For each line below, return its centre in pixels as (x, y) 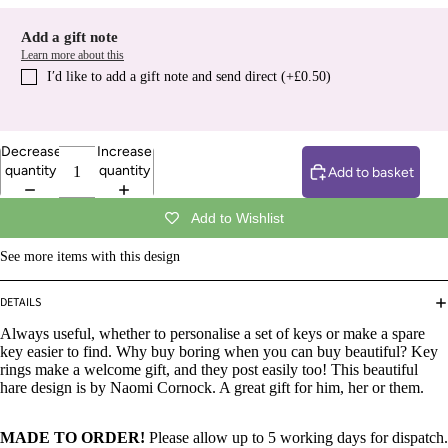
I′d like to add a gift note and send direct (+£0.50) (189, 77)
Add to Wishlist (237, 218)
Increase (124, 152)
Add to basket (371, 172)
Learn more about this (72, 55)
